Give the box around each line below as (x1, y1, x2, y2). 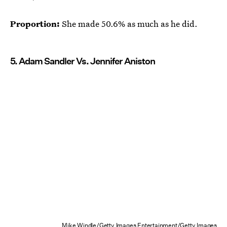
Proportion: (10, 18, 60, 30)
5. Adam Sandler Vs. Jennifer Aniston (10, 56, 155, 67)
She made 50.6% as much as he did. (60, 18, 198, 30)
